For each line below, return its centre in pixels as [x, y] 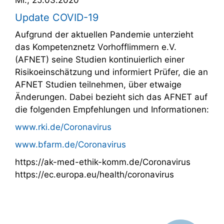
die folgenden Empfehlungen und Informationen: [112, 109]
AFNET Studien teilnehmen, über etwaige [98, 84]
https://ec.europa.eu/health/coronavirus [94, 174]
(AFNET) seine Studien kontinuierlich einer [100, 59]
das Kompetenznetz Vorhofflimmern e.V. [96, 47]
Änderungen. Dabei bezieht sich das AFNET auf [111, 97]
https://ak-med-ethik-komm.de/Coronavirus [103, 162]
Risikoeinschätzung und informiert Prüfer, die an [111, 72]
